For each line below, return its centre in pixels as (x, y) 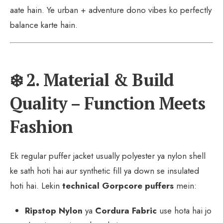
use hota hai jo (184, 210)
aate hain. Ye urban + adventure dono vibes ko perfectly (111, 10)
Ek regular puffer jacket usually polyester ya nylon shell (108, 156)
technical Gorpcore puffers (118, 185)
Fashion (42, 126)
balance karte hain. (44, 25)
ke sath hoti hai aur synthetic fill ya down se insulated (105, 170)
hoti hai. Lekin (36, 185)
